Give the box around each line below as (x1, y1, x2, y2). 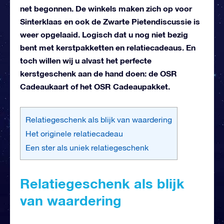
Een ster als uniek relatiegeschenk (25, 142, 148, 152)
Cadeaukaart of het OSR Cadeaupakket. (20, 81, 170, 91)
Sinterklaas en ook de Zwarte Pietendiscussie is (20, 16, 200, 26)
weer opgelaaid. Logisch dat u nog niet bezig (20, 29, 188, 39)
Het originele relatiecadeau (25, 128, 123, 138)
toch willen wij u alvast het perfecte (20, 55, 151, 65)
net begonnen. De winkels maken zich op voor (20, 3, 192, 13)
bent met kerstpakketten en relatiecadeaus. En (20, 42, 195, 52)
